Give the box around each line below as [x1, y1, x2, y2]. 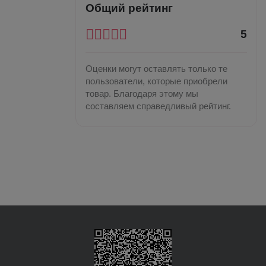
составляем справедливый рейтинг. [85, 101, 231, 111]
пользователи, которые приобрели [85, 76, 227, 86]
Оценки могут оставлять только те [85, 64, 227, 74]
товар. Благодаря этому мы [85, 88, 198, 99]
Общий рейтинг [85, 2, 173, 14]
